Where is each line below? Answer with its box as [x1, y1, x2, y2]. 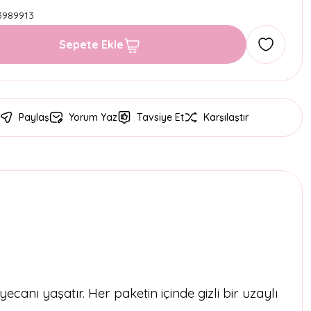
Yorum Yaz [69, 111, 117, 124]
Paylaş [19, 111, 49, 124]
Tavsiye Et [137, 111, 184, 124]
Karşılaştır [203, 111, 249, 124]
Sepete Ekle [59, 37, 124, 51]
